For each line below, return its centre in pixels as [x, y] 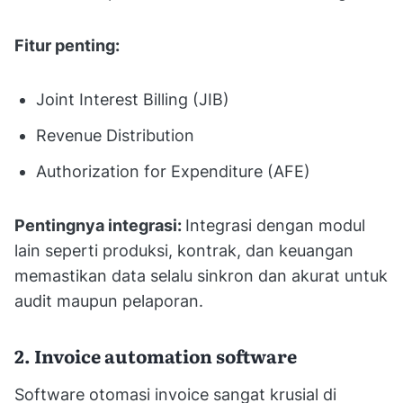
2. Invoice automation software [156, 355]
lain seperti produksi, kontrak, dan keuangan [184, 250]
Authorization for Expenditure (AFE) [173, 171]
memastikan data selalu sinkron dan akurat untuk [201, 275]
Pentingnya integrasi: [100, 225]
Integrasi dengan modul [275, 225]
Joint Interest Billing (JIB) [133, 99]
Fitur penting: [67, 45]
